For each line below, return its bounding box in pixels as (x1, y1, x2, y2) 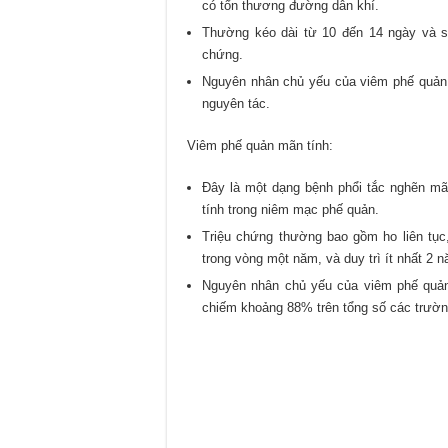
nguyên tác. (202, 96, 270, 112)
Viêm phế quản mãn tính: (187, 138, 333, 154)
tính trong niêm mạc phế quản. (202, 202, 379, 218)
